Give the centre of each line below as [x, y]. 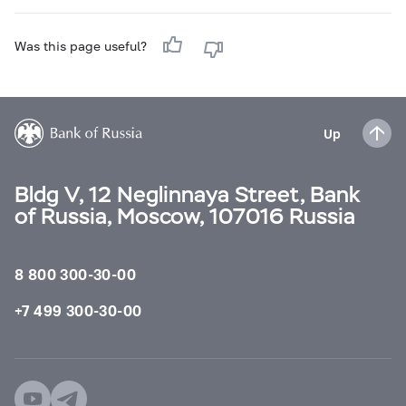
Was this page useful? [82, 46]
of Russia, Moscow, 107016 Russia [185, 216]
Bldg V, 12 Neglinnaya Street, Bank [188, 194]
